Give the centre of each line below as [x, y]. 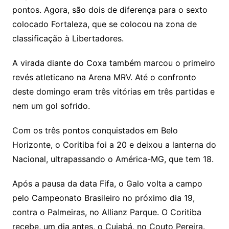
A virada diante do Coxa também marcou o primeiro [113, 63]
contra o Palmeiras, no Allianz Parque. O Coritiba [107, 212]
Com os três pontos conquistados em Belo [95, 130]
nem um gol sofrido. [51, 106]
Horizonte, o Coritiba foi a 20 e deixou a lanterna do [114, 144]
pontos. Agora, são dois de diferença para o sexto [110, 9]
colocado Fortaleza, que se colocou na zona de [104, 24]
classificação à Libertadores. [68, 38]
